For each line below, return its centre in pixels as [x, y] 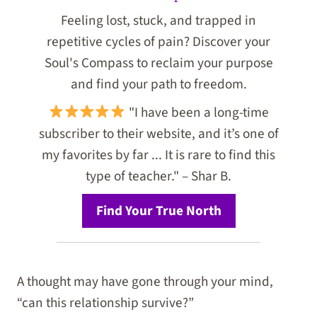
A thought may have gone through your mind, [145, 281]
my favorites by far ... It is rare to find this [158, 155]
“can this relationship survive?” [105, 302]
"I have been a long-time [197, 112]
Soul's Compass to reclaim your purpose [158, 63]
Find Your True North [158, 211]
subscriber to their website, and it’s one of [158, 133]
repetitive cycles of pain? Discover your [158, 41]
